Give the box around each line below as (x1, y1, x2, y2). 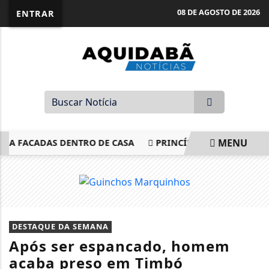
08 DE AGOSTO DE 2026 (177, 7, 260, 17)
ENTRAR (16, 8, 55, 19)
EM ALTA (36, 160, 76, 173)
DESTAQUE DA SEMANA (12, 220, 109, 232)
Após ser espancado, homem (9, 235, 230, 256)
